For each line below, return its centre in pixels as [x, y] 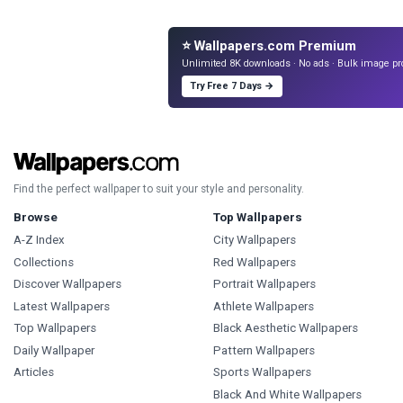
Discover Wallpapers [67, 284]
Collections [44, 262]
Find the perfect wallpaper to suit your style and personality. [159, 189]
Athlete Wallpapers [263, 306]
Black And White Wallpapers [287, 394]
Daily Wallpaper [54, 350]
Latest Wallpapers [62, 306]
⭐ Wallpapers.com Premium [269, 46]
